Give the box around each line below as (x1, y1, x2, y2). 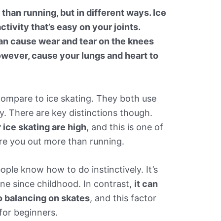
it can (134, 179, 158, 189)
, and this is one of (86, 121, 164, 132)
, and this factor (90, 193, 157, 204)
